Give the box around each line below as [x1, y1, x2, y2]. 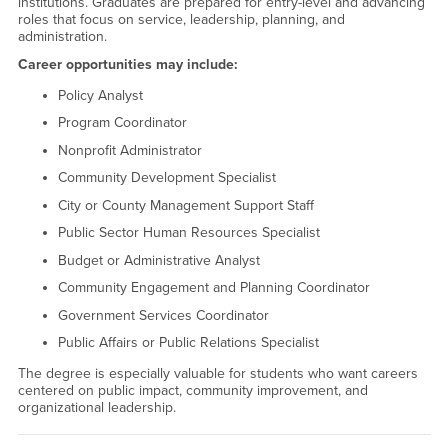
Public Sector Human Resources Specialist [57, 224, 320, 242]
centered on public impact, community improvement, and [17, 382, 368, 400]
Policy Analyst [57, 86, 143, 104]
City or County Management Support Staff [57, 196, 314, 214]
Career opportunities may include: [17, 55, 238, 73]
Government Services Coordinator [57, 306, 269, 324]
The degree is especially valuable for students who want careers [17, 365, 418, 383]
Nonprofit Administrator [57, 141, 202, 159]
